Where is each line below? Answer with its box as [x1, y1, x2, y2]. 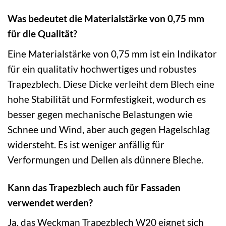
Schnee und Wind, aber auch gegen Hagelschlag [8, 123, 210, 135]
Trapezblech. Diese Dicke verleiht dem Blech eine [8, 78, 214, 90]
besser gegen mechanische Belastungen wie [8, 108, 193, 120]
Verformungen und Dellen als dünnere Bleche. [8, 153, 203, 165]
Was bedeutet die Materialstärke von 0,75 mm [8, 13, 204, 25]
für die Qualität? [8, 28, 77, 40]
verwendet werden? [8, 196, 93, 208]
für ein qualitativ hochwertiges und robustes [8, 63, 196, 75]
